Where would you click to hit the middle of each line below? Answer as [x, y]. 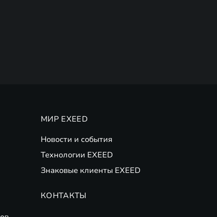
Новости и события [77, 139]
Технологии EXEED [77, 155]
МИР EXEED [64, 119]
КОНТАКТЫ [64, 196]
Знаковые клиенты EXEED [91, 170]
